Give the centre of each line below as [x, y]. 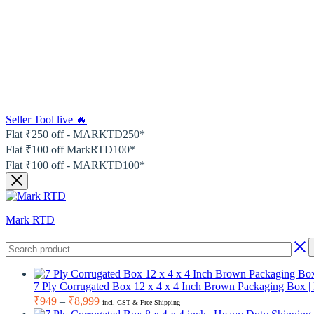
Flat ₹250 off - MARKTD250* [75, 134]
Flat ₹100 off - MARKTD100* [75, 165]
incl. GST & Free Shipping [141, 302]
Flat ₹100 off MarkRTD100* [70, 150]
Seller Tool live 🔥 [46, 120]
